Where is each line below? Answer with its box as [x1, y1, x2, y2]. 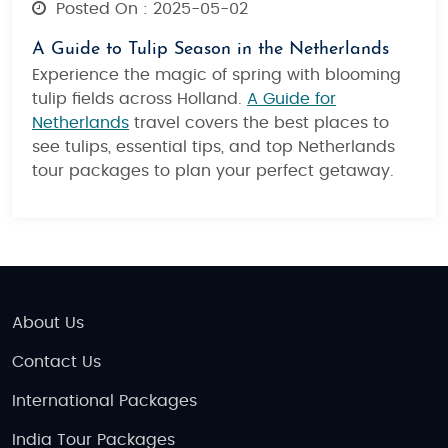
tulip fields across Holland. [32, 91, 247, 108]
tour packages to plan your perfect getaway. [32, 163, 394, 180]
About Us [12, 315, 84, 332]
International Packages [12, 393, 197, 410]
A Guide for [247, 91, 336, 108]
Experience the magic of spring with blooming [32, 67, 401, 84]
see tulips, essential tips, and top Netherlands [32, 139, 395, 156]
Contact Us [12, 354, 101, 371]
